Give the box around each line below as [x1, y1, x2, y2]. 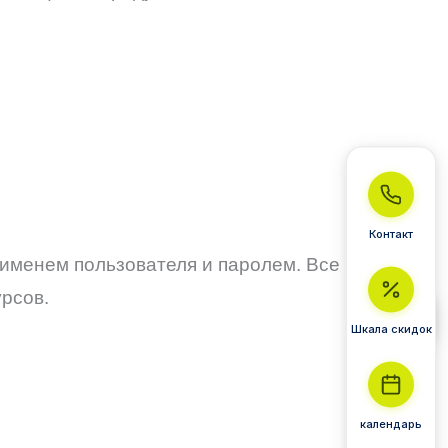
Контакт [369, 226, 413, 241]
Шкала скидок [350, 321, 432, 336]
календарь [360, 416, 422, 431]
